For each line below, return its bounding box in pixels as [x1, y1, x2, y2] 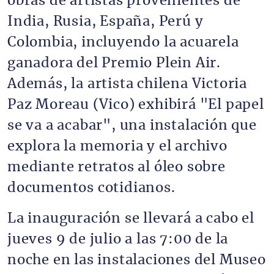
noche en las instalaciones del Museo [7, 253, 266, 267]
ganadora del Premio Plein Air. [7, 56, 221, 70]
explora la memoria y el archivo [7, 139, 228, 153]
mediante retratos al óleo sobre [7, 160, 226, 174]
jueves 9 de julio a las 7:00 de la [7, 232, 229, 246]
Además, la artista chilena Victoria [7, 77, 247, 91]
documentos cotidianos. [7, 181, 176, 194]
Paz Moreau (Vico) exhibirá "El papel [7, 98, 264, 111]
